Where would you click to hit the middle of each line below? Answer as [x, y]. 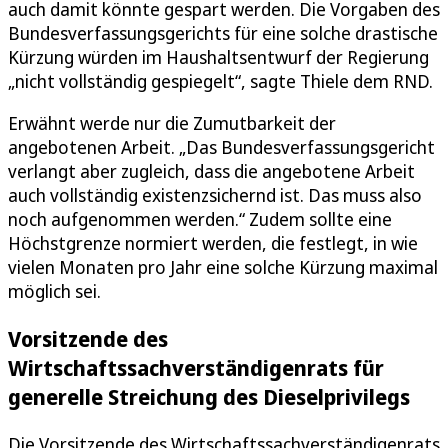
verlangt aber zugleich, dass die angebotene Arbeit [211, 170]
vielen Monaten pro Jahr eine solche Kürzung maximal [223, 266]
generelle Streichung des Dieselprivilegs [209, 396]
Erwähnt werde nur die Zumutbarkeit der [172, 122]
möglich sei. [54, 290]
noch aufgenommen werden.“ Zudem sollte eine [200, 218]
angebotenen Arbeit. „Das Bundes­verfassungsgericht [221, 146]
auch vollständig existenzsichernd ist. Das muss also [215, 194]
